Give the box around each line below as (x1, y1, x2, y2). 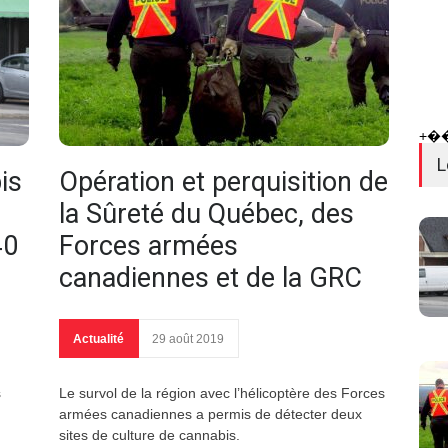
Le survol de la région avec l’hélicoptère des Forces (59, 385, 385, 402)
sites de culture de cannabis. (59, 427, 240, 444)
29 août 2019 (152, 332, 224, 347)
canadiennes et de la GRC (59, 262, 362, 295)
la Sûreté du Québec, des (59, 198, 354, 231)
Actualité (73, 332, 124, 347)
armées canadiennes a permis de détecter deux (59, 406, 362, 423)
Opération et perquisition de (59, 166, 388, 199)
